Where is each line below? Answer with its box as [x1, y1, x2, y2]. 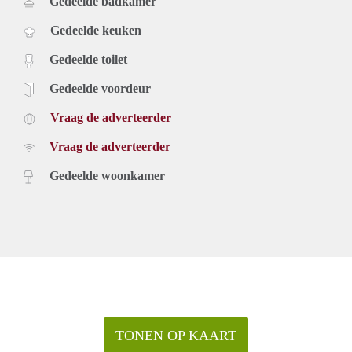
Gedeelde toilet [49, 53, 127, 67]
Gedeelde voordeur [49, 82, 151, 96]
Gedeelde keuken [50, 24, 141, 38]
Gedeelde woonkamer [49, 169, 165, 183]
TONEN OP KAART [115, 328, 236, 344]
